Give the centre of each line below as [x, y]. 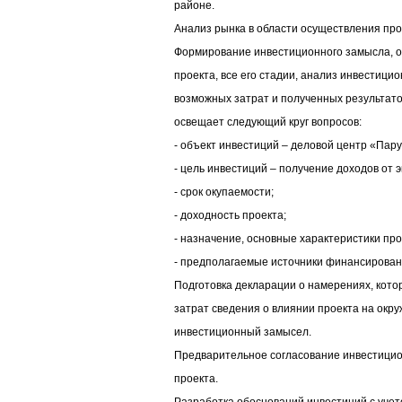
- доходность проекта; [230, 216]
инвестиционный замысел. [243, 332]
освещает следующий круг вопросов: [268, 122]
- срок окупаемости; [224, 192]
